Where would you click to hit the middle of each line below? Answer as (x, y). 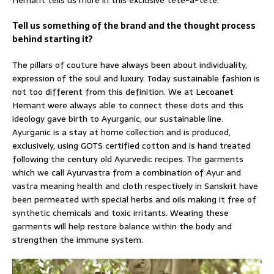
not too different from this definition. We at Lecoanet (123, 92)
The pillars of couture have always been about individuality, (130, 65)
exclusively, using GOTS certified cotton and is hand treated (131, 146)
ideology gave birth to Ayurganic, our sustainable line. (118, 119)
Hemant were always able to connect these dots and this (128, 106)
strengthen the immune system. (78, 240)
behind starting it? (53, 39)
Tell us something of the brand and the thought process (134, 26)
